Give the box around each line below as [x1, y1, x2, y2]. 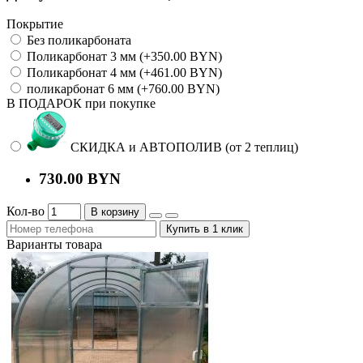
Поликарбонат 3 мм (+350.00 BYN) [23, 49, 222, 64]
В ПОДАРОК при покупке [6, 96, 156, 111]
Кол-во [6, 203, 45, 218]
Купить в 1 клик [166, 222, 243, 235]
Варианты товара [6, 237, 102, 251]
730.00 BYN [39, 170, 121, 188]
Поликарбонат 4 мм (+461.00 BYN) [23, 66, 222, 80]
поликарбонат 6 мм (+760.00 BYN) [23, 82, 220, 96]
